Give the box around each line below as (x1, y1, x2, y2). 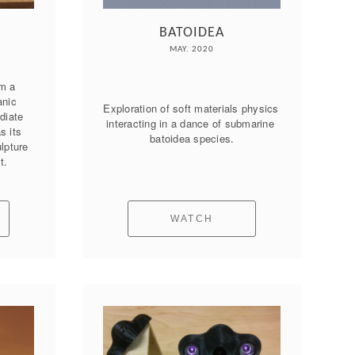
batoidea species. (150, 131, 235, 147)
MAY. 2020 (170, 44, 215, 54)
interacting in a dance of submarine (106, 116, 274, 132)
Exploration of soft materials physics (103, 101, 279, 116)
